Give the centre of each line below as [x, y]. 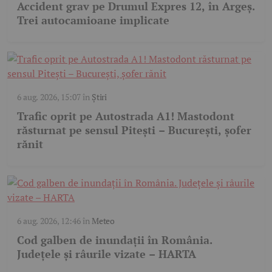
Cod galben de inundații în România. [115, 240]
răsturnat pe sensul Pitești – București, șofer [134, 130]
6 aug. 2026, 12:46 [49, 220]
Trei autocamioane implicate [93, 20]
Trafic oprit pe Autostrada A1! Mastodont [126, 116]
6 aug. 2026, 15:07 [49, 97]
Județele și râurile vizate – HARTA [107, 253]
